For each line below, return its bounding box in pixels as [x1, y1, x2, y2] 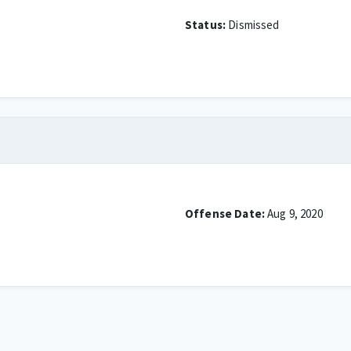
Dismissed [226, 17, 280, 32]
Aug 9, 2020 [264, 206, 323, 221]
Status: [185, 17, 226, 32]
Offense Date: [185, 206, 265, 221]
